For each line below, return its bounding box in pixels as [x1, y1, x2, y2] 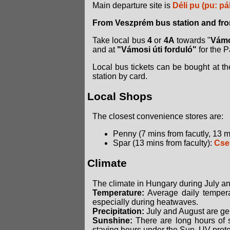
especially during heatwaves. [92, 197, 198, 206]
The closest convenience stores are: [92, 112, 223, 121]
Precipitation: [92, 206, 144, 216]
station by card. [92, 71, 147, 81]
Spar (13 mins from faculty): [113, 139, 214, 148]
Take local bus [92, 35, 147, 45]
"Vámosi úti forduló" [117, 45, 199, 54]
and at [92, 45, 117, 54]
